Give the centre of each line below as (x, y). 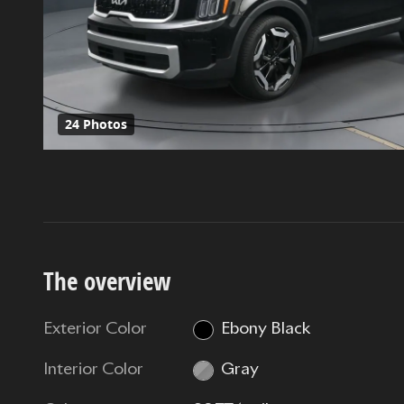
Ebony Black (265, 330)
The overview (107, 281)
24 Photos (96, 125)
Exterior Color (95, 330)
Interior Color (93, 370)
